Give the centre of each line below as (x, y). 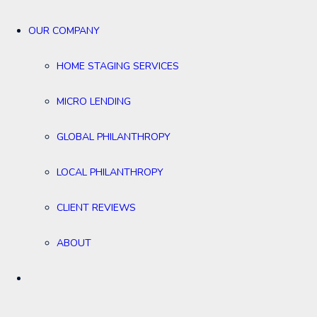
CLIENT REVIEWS (96, 207)
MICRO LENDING (94, 101)
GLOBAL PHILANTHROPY (114, 137)
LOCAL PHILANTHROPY (110, 172)
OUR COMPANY (64, 30)
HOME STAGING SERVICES (118, 66)
